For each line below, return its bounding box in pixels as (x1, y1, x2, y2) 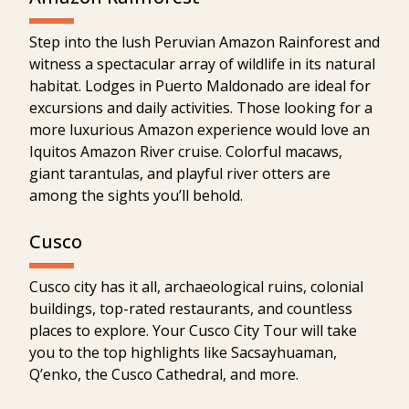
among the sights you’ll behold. (29, 184, 243, 205)
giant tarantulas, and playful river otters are (29, 163, 330, 184)
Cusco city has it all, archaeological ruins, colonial (29, 276, 363, 297)
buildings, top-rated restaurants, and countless (29, 298, 352, 319)
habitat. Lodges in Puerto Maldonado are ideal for (29, 75, 371, 96)
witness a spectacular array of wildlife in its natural (29, 53, 375, 74)
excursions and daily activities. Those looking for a (29, 97, 372, 118)
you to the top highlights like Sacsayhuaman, (29, 341, 337, 362)
